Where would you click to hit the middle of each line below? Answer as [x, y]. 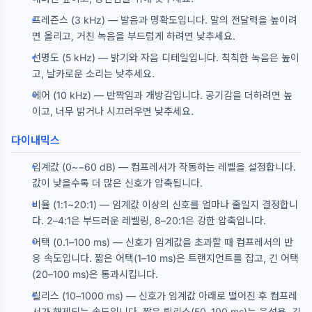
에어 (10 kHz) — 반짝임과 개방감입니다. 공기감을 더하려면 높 [162, 95]
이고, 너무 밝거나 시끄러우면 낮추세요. [113, 111]
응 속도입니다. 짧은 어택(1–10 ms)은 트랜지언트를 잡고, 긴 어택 [165, 258]
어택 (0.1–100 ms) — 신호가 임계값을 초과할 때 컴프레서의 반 [163, 242]
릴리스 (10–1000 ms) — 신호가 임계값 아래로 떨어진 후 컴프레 [165, 296]
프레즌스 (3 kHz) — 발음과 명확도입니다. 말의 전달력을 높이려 [165, 20]
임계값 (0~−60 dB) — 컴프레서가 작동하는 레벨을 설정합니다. [164, 167]
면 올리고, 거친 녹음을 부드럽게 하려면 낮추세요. [134, 36]
